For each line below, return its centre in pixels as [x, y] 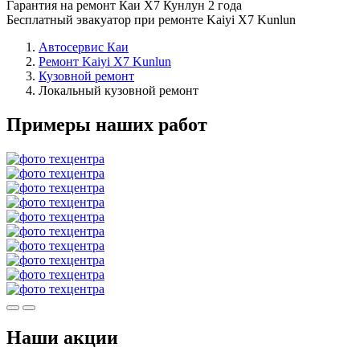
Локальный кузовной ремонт [119, 90]
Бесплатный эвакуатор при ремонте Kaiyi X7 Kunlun [151, 19]
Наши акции [62, 337]
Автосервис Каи [84, 47]
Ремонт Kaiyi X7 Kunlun [105, 61]
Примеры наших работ [107, 124]
